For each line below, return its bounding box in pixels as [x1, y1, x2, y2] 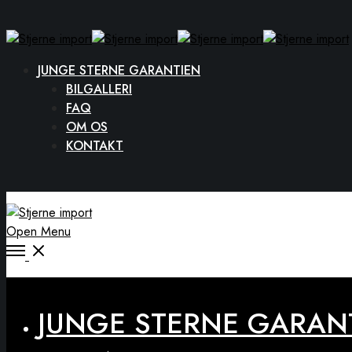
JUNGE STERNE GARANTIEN [38, 61, 200, 79]
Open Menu [6, 222, 71, 240]
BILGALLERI [66, 80, 132, 98]
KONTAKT [66, 137, 123, 155]
